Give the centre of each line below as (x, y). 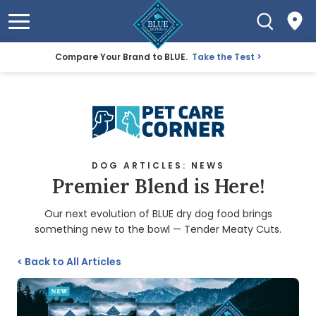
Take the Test (223, 57)
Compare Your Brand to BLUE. (122, 57)
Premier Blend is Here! (158, 187)
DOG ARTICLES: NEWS (158, 166)
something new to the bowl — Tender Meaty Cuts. (158, 230)
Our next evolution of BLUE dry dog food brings (158, 214)
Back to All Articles (72, 262)
